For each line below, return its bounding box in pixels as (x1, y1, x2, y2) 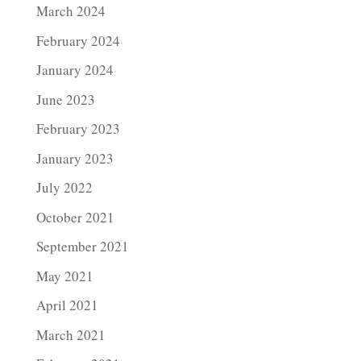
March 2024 (35, 2, 106, 20)
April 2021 (35, 296, 98, 314)
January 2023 (35, 148, 114, 168)
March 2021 (35, 325, 106, 344)
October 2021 (35, 207, 114, 226)
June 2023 (35, 89, 95, 109)
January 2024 (35, 60, 114, 79)
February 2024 (35, 31, 120, 50)
